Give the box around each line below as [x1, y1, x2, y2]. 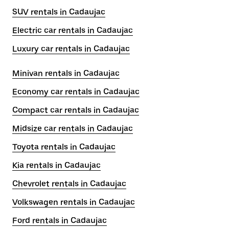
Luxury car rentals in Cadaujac [12, 44, 130, 54]
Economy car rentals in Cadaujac [12, 87, 140, 97]
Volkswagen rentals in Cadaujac [12, 197, 135, 207]
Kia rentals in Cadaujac [12, 161, 101, 170]
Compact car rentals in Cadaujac [12, 105, 139, 115]
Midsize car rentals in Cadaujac [12, 124, 133, 133]
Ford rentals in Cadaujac [12, 216, 107, 225]
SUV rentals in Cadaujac [12, 7, 105, 17]
